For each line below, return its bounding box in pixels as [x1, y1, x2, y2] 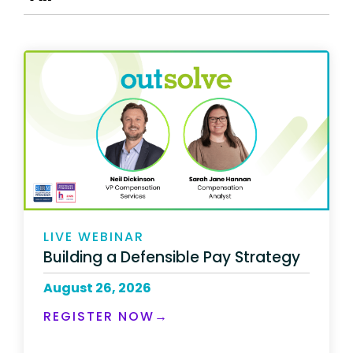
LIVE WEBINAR [43, 227, 144, 246]
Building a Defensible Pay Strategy [43, 247, 300, 269]
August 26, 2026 [43, 279, 151, 298]
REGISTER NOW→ [43, 307, 169, 326]
